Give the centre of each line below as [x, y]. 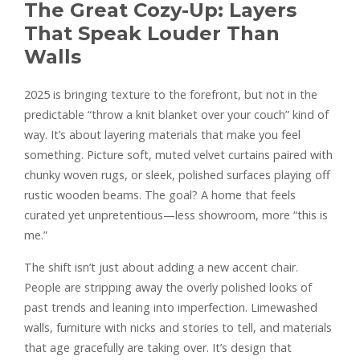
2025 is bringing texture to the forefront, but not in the [171, 94]
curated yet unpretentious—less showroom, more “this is [176, 215]
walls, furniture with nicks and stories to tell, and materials [178, 327]
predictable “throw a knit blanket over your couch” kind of [176, 114]
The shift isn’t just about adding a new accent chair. [161, 267]
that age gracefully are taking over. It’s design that [158, 347]
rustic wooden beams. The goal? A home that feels [160, 194]
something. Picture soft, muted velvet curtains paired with [178, 154]
